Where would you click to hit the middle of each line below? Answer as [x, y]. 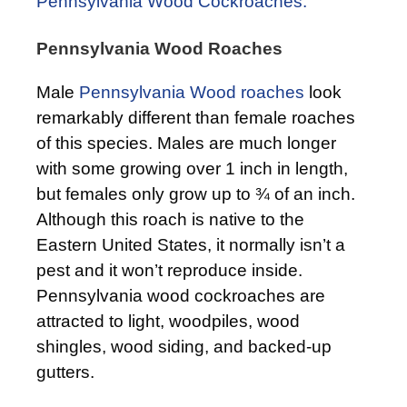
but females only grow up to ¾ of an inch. [196, 194]
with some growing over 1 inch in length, [192, 168]
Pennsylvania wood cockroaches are [181, 295]
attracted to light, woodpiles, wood [168, 321]
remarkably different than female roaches [196, 117]
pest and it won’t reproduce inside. [169, 270]
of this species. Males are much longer [186, 143]
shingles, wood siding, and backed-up [184, 346]
